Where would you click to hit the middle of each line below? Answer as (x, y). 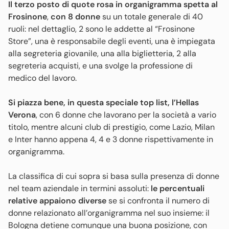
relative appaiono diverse (57, 200)
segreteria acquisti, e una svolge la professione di (100, 65)
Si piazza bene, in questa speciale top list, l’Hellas (104, 102)
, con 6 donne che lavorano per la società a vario (126, 114)
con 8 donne (75, 16)
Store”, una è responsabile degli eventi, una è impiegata (112, 41)
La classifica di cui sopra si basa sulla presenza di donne (114, 176)
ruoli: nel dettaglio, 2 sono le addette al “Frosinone (101, 29)
